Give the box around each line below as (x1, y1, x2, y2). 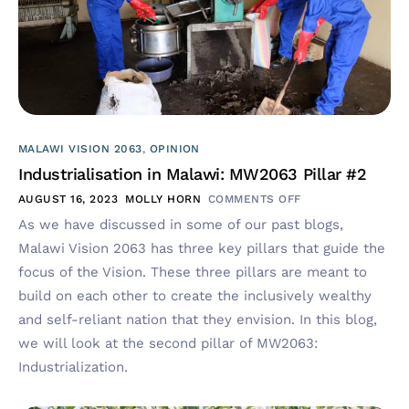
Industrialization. (18, 358, 128, 375)
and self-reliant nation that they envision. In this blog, (18, 310, 377, 328)
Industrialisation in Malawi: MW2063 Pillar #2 (18, 163, 367, 184)
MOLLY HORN (125, 192, 202, 205)
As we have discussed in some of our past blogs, (18, 215, 343, 233)
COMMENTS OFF (208, 192, 301, 205)
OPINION (149, 142, 200, 155)
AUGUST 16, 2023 (18, 192, 119, 205)
